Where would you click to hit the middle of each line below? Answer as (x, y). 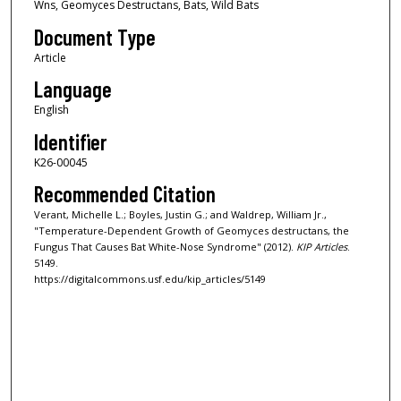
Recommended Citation (124, 193)
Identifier (70, 141)
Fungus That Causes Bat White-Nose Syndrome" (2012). (165, 246)
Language (73, 90)
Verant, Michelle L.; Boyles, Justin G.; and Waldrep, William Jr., (180, 214)
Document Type (94, 37)
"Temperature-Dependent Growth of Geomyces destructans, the (191, 230)
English (51, 110)
